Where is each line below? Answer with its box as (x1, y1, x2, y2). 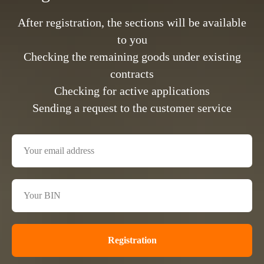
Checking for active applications (54, 84, 210, 97)
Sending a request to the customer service (32, 101, 232, 114)
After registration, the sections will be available (18, 16, 246, 29)
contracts (110, 67, 154, 80)
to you (117, 33, 147, 46)
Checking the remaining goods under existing (23, 50, 241, 63)
